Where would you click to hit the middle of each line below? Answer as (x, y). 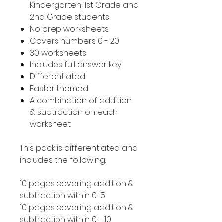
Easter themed (59, 88)
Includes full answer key (76, 65)
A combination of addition (81, 100)
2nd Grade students (69, 17)
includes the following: (63, 160)
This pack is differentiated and (79, 148)
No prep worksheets (69, 29)
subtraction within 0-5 (62, 195)
